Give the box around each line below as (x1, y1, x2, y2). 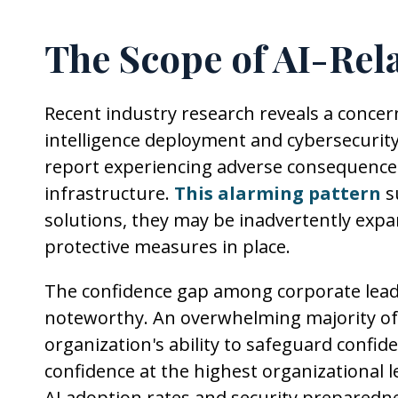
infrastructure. (44, 181, 174, 206)
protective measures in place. (44, 235, 291, 259)
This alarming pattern (174, 181, 381, 206)
